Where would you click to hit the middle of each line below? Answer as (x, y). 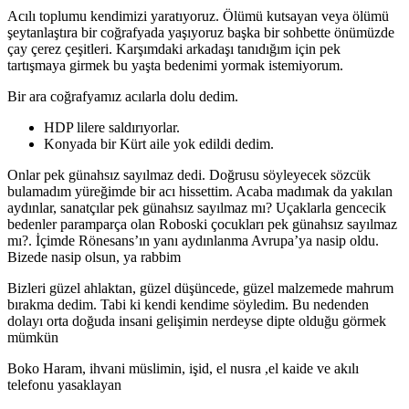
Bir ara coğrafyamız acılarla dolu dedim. (123, 96)
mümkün (33, 337)
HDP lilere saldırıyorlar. (112, 127)
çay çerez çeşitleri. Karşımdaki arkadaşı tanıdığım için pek (174, 48)
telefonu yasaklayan (64, 384)
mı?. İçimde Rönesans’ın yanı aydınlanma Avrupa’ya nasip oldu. (193, 240)
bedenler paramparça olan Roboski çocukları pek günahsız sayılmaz (202, 224)
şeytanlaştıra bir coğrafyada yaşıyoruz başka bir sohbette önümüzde (201, 32)
